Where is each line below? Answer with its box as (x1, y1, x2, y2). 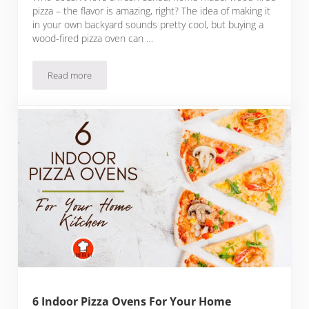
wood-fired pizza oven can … (32, 32, 154, 46)
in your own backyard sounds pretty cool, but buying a (32, 18, 264, 32)
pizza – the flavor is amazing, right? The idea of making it (32, 4, 271, 18)
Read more (48, 69, 92, 82)
